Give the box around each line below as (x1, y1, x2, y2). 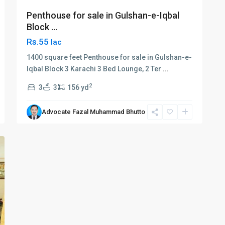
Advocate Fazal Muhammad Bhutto (42, 108, 145, 116)
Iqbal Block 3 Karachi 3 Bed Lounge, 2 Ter (27, 65, 163, 73)
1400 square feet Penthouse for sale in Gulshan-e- (27, 53, 192, 61)
